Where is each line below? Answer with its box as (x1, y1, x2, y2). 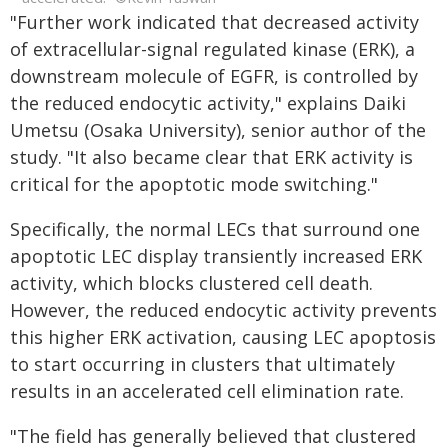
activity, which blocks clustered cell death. (10, 270, 373, 295)
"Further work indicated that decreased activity (10, 9, 419, 34)
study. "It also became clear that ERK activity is (10, 144, 413, 169)
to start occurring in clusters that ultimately (10, 351, 395, 376)
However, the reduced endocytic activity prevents (10, 297, 437, 322)
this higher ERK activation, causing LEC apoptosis (10, 324, 436, 349)
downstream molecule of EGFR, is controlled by (10, 63, 418, 88)
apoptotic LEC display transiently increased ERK (10, 243, 422, 268)
